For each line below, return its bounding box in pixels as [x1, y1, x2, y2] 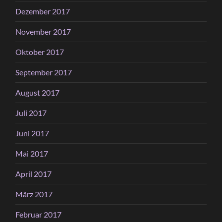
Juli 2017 [15, 108, 47, 117]
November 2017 [15, 26, 71, 36]
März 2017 [15, 189, 53, 199]
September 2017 [15, 67, 72, 77]
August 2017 [15, 87, 60, 97]
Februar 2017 [15, 209, 62, 219]
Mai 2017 [15, 148, 49, 158]
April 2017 [15, 168, 52, 178]
